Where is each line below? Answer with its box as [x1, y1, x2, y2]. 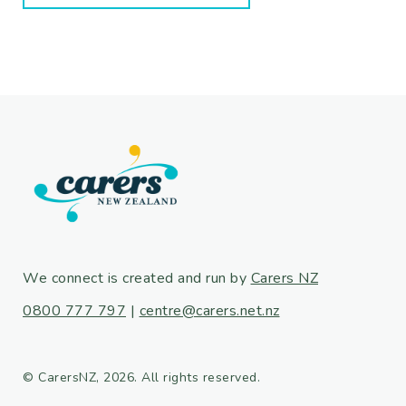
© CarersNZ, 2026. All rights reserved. [23, 368, 260, 386]
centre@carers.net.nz [139, 300, 280, 321]
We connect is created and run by [23, 267, 251, 288]
